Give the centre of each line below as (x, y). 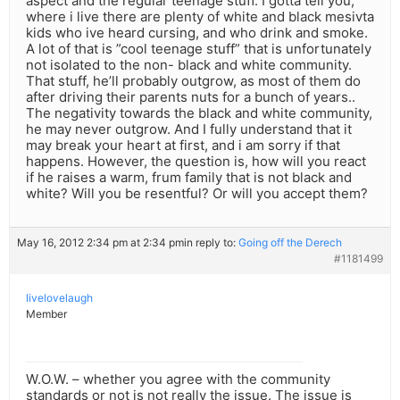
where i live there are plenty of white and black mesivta (200, 17)
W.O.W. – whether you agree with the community (178, 379)
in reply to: (211, 243)
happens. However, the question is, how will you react (196, 162)
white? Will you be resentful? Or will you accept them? (197, 194)
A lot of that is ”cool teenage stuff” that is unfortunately (199, 49)
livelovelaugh (59, 298)
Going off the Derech (290, 243)
